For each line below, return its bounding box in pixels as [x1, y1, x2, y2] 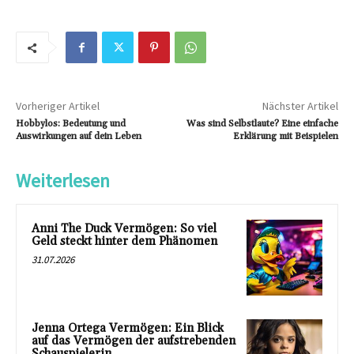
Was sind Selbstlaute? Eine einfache [186, 118, 338, 130]
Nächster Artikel [262, 99, 338, 114]
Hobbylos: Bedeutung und [16, 118, 126, 130]
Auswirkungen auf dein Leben [16, 130, 141, 143]
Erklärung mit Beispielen [232, 130, 338, 143]
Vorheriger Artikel [16, 99, 100, 114]
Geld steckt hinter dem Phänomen [32, 234, 217, 250]
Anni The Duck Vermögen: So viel [32, 221, 217, 237]
